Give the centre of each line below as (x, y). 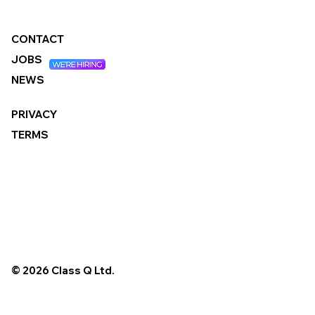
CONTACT (38, 39)
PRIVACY (34, 114)
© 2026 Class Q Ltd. (63, 270)
